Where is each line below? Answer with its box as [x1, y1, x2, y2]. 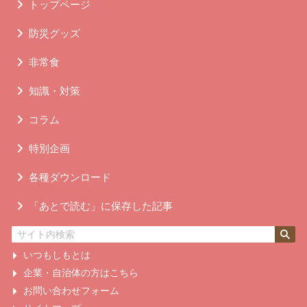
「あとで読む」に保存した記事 [29, 199, 173, 212]
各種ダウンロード [29, 170, 111, 184]
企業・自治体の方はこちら [23, 267, 138, 278]
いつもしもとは [23, 249, 90, 260]
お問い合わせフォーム [23, 284, 119, 296]
